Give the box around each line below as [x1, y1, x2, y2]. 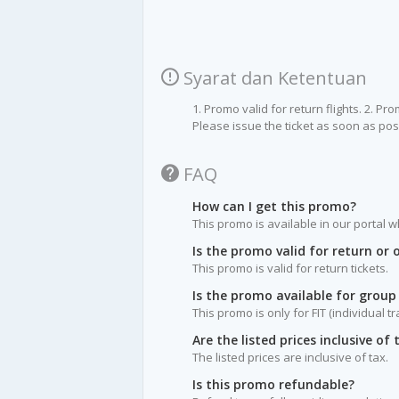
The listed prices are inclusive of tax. [192, 349, 388, 366]
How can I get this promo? [192, 198, 356, 216]
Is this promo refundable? [192, 376, 354, 394]
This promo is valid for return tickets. [192, 260, 388, 277]
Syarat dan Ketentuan [179, 66, 367, 91]
